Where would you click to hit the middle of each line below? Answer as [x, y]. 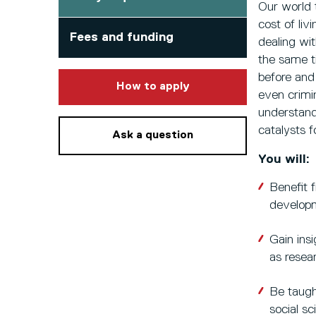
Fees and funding [122, 37]
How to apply [153, 86]
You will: [284, 159]
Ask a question [153, 135]
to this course [227, 86]
